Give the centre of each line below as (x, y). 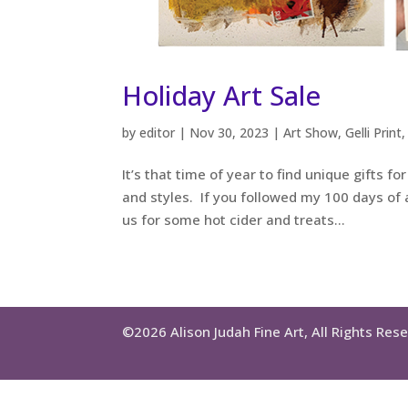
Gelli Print (374, 133)
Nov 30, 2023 (229, 133)
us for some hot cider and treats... (234, 220)
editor (158, 133)
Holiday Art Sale (222, 96)
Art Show (311, 133)
